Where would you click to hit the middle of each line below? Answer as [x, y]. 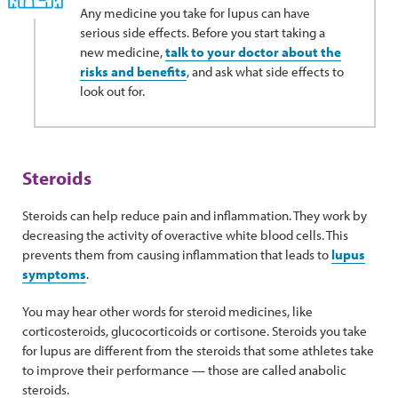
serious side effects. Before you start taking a [203, 32]
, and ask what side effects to [265, 72]
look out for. [112, 91]
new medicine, [123, 52]
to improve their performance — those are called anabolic [184, 370]
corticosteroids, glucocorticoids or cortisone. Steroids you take [195, 331]
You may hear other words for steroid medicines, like [167, 311]
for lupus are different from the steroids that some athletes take [198, 350]
